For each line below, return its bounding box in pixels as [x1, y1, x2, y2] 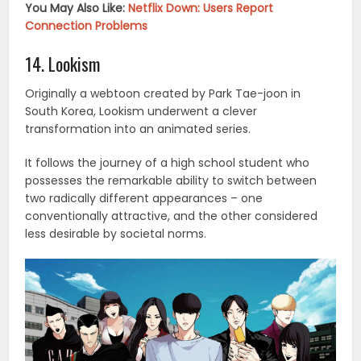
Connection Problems [25, 17, 148, 34]
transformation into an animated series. [25, 120, 251, 137]
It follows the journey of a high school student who [25, 154, 310, 171]
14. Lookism [25, 50, 101, 77]
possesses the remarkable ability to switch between [25, 172, 317, 189]
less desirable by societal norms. [25, 225, 207, 242]
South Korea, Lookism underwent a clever [25, 102, 258, 119]
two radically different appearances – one [25, 189, 263, 206]
